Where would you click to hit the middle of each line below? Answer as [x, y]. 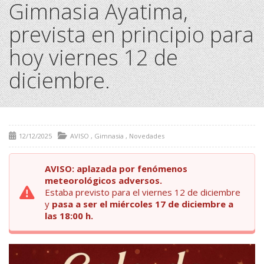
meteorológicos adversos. [105, 181]
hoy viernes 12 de [93, 58]
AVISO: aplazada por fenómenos [116, 169]
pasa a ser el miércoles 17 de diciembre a [143, 204]
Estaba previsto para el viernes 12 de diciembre [143, 192]
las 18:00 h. [69, 216]
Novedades [147, 136]
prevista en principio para [131, 35]
